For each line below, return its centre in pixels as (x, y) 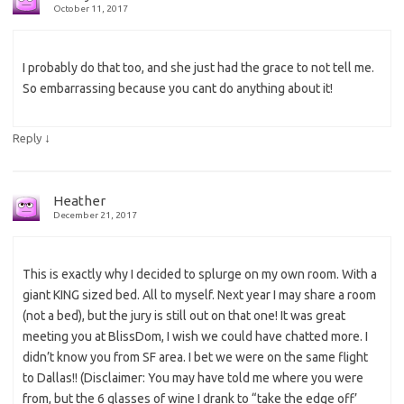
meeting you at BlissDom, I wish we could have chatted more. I (195, 337)
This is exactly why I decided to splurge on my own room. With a (200, 275)
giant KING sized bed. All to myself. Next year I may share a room (199, 295)
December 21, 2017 (95, 216)
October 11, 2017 (91, 9)
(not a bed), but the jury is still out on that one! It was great (184, 316)
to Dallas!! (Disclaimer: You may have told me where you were (193, 378)
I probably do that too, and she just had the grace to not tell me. (198, 68)
